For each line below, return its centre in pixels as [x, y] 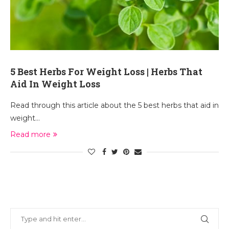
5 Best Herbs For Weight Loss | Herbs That [106, 72]
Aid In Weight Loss [55, 84]
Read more [30, 134]
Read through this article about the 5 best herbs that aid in [114, 105]
